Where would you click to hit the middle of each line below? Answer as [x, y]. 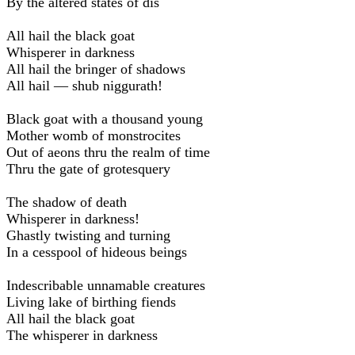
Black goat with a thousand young [105, 118]
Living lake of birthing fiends [91, 302]
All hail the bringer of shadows [96, 69]
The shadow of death [67, 202]
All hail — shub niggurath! [84, 85]
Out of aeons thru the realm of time [108, 152]
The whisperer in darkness [82, 335]
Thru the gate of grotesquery [88, 168]
